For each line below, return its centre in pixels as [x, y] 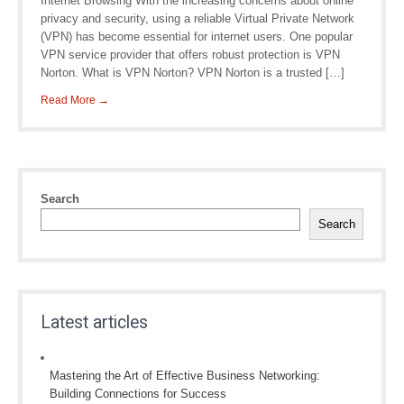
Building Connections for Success [138, 394]
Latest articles [94, 322]
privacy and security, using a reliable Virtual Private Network [197, 18]
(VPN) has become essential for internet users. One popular [197, 37]
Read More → [75, 100]
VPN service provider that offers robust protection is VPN [190, 55]
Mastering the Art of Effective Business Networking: [185, 376]
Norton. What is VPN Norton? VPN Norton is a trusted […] [193, 73]
